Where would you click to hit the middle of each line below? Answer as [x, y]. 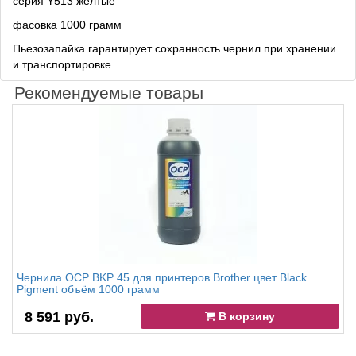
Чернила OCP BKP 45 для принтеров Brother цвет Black [162, 278]
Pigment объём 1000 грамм [88, 290]
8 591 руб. [59, 317]
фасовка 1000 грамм [67, 25]
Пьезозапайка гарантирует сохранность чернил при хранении [174, 49]
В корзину [246, 317]
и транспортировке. [64, 65]
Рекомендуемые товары [109, 93]
